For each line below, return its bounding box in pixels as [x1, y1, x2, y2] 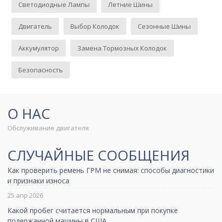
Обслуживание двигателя [7, 123, 89, 133]
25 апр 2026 [7, 190, 43, 200]
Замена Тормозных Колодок [77, 43, 167, 53]
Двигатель [18, 21, 53, 31]
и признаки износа [7, 175, 69, 185]
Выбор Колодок [70, 21, 120, 31]
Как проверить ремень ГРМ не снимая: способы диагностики [7, 165, 214, 175]
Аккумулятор [18, 43, 59, 53]
